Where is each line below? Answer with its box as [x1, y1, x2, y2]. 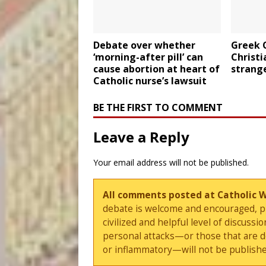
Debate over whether [93, 39, 195, 52]
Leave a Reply [93, 127, 189, 147]
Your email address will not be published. [93, 157, 249, 169]
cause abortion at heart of [93, 62, 220, 76]
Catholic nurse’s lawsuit [93, 74, 207, 88]
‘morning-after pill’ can [93, 50, 203, 64]
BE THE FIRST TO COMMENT [93, 101, 223, 115]
